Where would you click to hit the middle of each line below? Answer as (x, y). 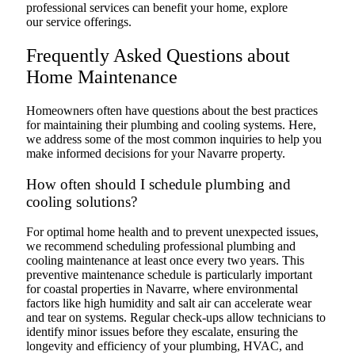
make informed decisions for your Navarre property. (156, 154)
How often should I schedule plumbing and (158, 184)
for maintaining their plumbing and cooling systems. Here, (171, 125)
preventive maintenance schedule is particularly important (169, 275)
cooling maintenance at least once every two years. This (165, 261)
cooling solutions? (82, 201)
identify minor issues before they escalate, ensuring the (162, 332)
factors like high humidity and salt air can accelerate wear (169, 303)
